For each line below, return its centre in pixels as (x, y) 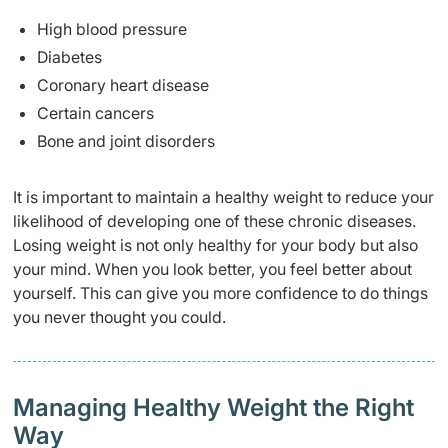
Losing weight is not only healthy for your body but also (215, 244)
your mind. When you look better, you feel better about (212, 268)
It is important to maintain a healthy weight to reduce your (223, 196)
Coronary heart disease (123, 84)
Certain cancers (95, 112)
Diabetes (69, 56)
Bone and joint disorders (126, 140)
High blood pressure (112, 28)
